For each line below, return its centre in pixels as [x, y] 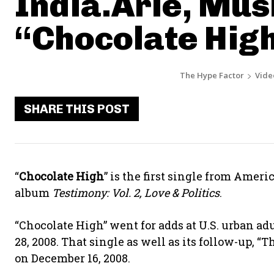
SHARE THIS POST [77, 109]
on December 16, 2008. [72, 258]
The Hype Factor [212, 75]
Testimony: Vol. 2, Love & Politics [136, 193]
